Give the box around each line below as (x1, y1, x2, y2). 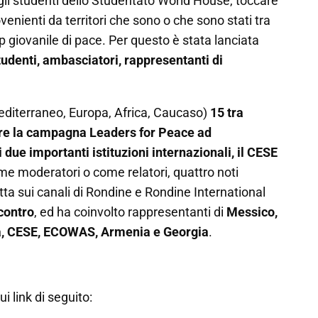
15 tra (210, 105, 243, 120)
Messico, (226, 204, 278, 219)
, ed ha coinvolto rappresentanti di (34, 204, 226, 219)
